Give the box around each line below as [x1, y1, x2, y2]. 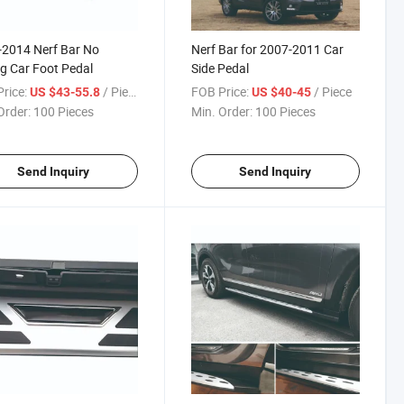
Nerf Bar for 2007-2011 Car [190, 40, 344, 58]
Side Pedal [190, 59, 249, 77]
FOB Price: [190, 82, 249, 100]
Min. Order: [190, 102, 252, 120]
